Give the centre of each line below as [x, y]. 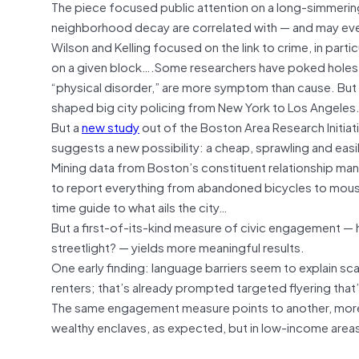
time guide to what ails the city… [139, 206]
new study [111, 126]
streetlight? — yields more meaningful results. [178, 246]
